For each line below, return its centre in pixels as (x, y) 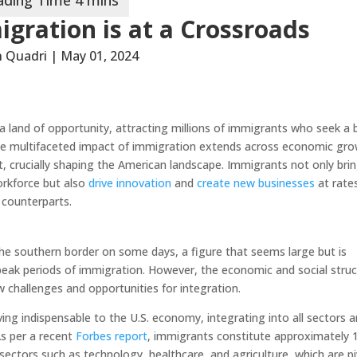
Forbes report (112, 335)
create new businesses (256, 182)
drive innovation (130, 182)
